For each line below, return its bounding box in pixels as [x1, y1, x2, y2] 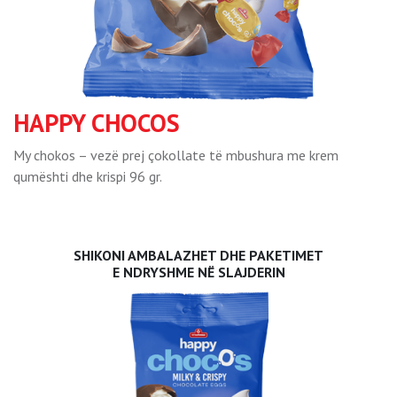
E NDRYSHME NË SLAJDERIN [112, 263, 285, 281]
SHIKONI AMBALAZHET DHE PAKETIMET [74, 246, 323, 264]
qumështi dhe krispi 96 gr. [13, 167, 162, 185]
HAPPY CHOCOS [13, 106, 180, 139]
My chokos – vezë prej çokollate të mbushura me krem [13, 146, 339, 164]
